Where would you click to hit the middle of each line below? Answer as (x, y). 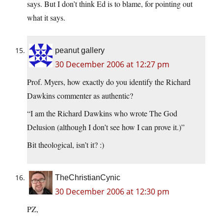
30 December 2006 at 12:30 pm (112, 192)
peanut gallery (80, 51)
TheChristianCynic (88, 178)
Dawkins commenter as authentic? (80, 96)
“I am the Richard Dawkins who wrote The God (102, 113)
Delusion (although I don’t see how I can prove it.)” (106, 127)
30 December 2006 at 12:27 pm (112, 65)
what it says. (46, 18)
